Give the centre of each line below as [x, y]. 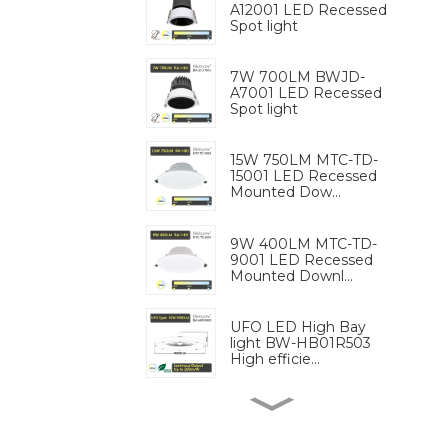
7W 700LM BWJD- [297, 76]
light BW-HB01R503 [300, 342]
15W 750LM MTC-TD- [304, 160]
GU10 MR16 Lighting [302, 426]
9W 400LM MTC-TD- [303, 243]
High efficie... [275, 358]
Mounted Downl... [291, 275]
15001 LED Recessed [303, 176]
